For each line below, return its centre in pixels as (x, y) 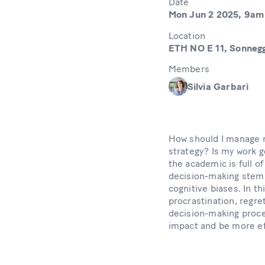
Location (187, 35)
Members (189, 69)
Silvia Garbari (218, 86)
